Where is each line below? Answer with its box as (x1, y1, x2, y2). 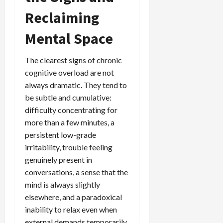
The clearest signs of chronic (25, 55, 122, 65)
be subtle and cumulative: (25, 92, 111, 102)
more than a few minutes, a (25, 117, 114, 127)
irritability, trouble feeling (25, 142, 112, 152)
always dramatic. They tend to (25, 80, 127, 90)
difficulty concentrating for (25, 105, 117, 114)
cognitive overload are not (25, 67, 114, 77)
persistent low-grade (25, 129, 96, 139)
